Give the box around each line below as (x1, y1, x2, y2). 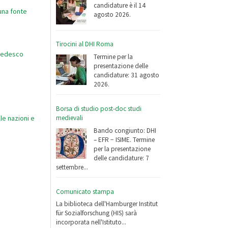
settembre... (56, 162, 89, 172)
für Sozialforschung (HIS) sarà (56, 209, 137, 218)
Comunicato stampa (56, 187, 115, 196)
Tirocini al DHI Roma (56, 40, 114, 49)
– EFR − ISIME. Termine (94, 135, 155, 144)
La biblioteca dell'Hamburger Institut (56, 199, 158, 209)
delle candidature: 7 (94, 153, 150, 162)
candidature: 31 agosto (94, 70, 160, 79)
